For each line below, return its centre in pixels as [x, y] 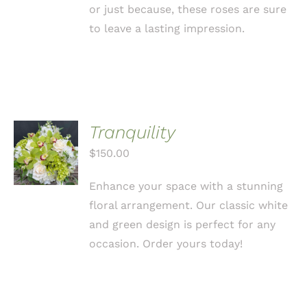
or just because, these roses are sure [188, 9]
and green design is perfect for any [183, 224]
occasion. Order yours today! [166, 244]
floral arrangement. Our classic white [189, 205]
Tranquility [133, 132]
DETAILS [44, 175]
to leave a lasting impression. [167, 28]
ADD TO [46, 135]
